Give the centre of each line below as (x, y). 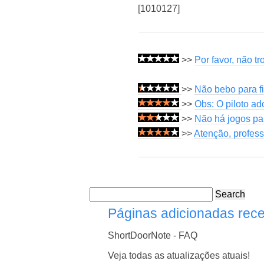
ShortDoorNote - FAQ (153, 235)
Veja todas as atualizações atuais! (179, 255)
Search (230, 194)
